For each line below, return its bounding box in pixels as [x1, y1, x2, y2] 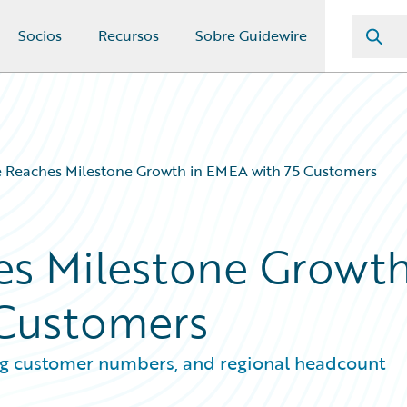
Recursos [98, 25, 159, 46]
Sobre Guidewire [195, 25, 307, 46]
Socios [18, 25, 62, 46]
